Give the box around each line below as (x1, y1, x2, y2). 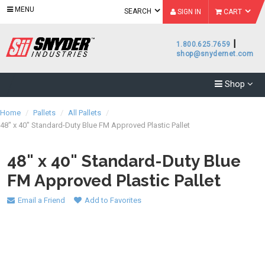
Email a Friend (18, 195, 65, 205)
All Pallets (68, 108, 101, 117)
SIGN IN (176, 8, 201, 16)
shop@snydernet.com (176, 50, 254, 58)
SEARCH (124, 7, 153, 15)
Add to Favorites (85, 195, 141, 205)
